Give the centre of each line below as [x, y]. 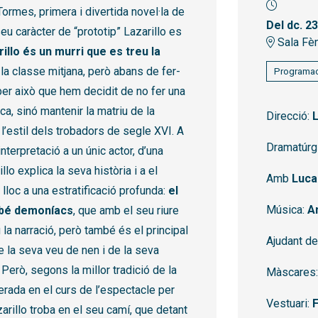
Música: [287, 210]
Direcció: [289, 116]
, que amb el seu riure [126, 211]
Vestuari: [289, 304]
